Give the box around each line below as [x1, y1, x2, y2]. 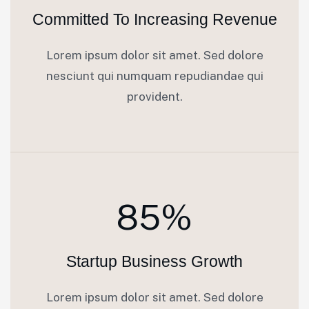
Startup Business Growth [66, 252, 243, 270]
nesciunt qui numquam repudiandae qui [46, 69, 263, 83]
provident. [126, 90, 183, 103]
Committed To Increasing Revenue [32, 10, 277, 28]
